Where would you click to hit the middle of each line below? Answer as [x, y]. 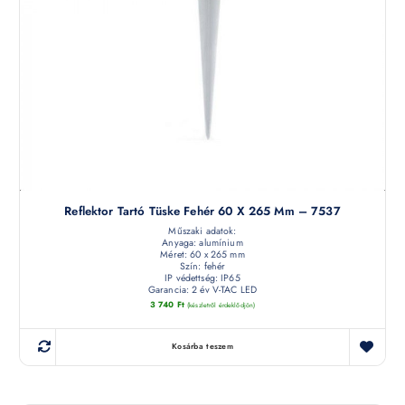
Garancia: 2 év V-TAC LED [202, 289]
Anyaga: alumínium [202, 242]
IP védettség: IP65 [202, 278]
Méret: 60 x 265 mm [202, 254]
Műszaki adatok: [202, 231]
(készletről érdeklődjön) [221, 306]
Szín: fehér [202, 266]
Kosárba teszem [202, 347]
